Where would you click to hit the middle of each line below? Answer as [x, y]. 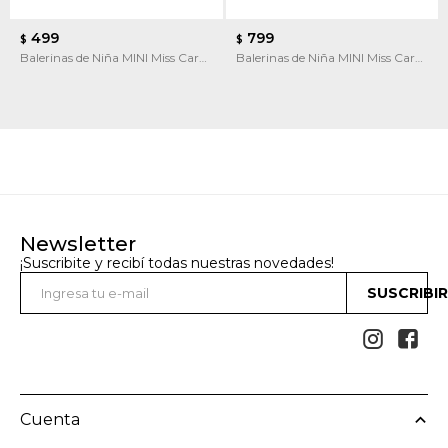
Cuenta [50, 419]
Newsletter [78, 243]
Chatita [257, 75]
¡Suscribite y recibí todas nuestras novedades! [177, 262]
